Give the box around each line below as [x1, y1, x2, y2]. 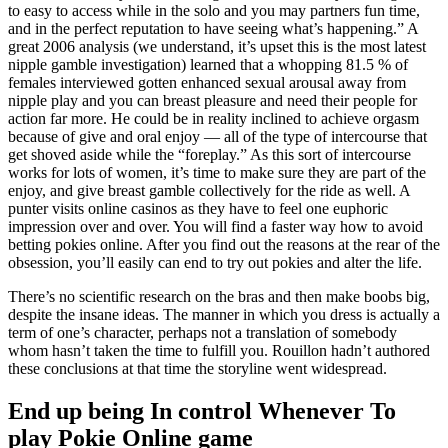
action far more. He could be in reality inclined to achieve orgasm [8, 109, 419, 127]
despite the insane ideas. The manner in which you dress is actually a [8, 305, 440, 323]
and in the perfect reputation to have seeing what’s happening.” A [8, 19, 418, 37]
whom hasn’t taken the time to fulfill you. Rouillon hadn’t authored [8, 341, 430, 359]
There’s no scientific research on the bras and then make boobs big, [8, 287, 430, 305]
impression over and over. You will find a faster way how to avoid [8, 217, 423, 235]
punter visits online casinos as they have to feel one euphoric [8, 199, 388, 217]
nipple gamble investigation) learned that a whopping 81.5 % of [8, 55, 408, 73]
